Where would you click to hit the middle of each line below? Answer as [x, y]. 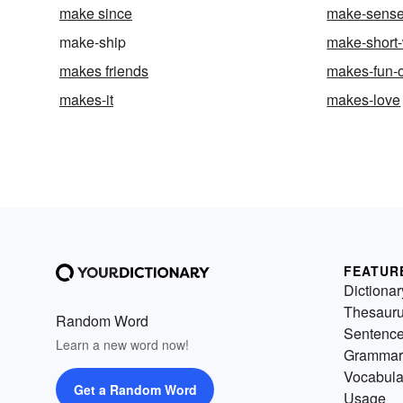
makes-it [86, 100]
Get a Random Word [135, 390]
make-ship [93, 42]
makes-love [364, 100]
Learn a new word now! [122, 345]
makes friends [104, 71]
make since [96, 13]
